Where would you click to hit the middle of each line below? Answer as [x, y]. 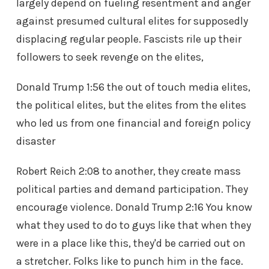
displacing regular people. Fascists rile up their [129, 39]
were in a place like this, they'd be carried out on [131, 243]
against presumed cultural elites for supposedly [132, 21]
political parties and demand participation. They [132, 189]
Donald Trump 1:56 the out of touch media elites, [133, 87]
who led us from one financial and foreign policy [133, 123]
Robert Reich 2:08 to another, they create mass [128, 171]
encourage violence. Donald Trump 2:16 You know [134, 207]
